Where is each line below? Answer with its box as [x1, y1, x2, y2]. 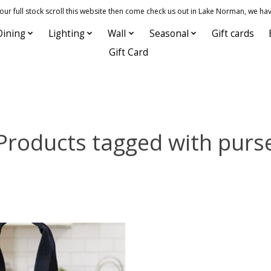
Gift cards [212, 27, 255, 40]
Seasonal [149, 27, 189, 40]
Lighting [48, 27, 85, 40]
